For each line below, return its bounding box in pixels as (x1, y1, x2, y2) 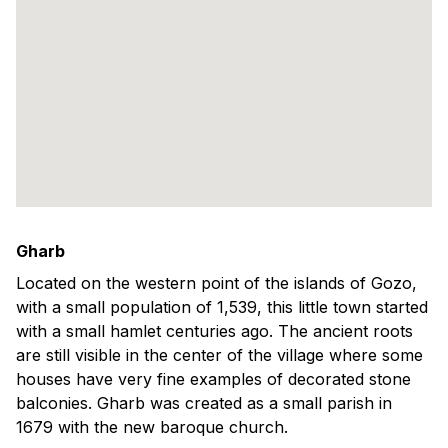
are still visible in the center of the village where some (16, 344, 423, 365)
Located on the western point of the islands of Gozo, (16, 272, 417, 293)
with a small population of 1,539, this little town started (16, 296, 428, 317)
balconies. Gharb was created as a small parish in (16, 392, 392, 413)
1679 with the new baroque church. (16, 416, 288, 437)
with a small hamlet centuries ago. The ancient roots (16, 320, 413, 341)
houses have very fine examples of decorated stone (16, 368, 411, 389)
